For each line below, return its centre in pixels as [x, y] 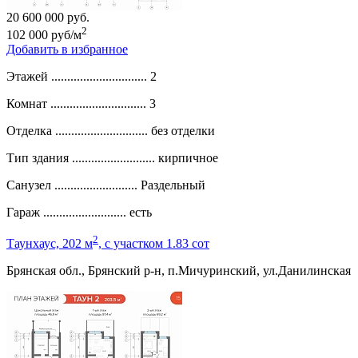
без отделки [183, 131]
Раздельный [173, 185]
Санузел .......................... [72, 185]
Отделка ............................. [77, 131]
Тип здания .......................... [81, 158]
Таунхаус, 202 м [50, 243]
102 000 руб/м [44, 35]
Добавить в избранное [67, 50]
